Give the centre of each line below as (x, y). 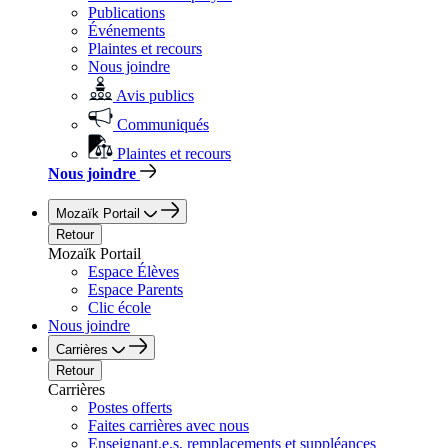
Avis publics (155, 95)
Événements (126, 30)
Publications (126, 12)
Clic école (119, 307)
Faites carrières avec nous (168, 425)
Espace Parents (135, 289)
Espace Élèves (133, 271)
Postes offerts (130, 407)
